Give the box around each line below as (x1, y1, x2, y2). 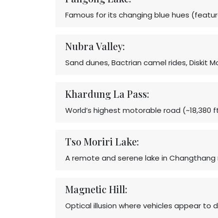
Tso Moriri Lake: (65, 135, 139, 148)
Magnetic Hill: (65, 182, 127, 196)
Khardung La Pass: (65, 87, 149, 100)
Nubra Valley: (65, 39, 125, 53)
